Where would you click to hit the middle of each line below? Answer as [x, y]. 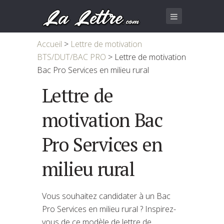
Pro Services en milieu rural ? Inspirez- [109, 209]
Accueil [49, 44]
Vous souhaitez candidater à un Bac [106, 196]
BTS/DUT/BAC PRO [71, 57]
